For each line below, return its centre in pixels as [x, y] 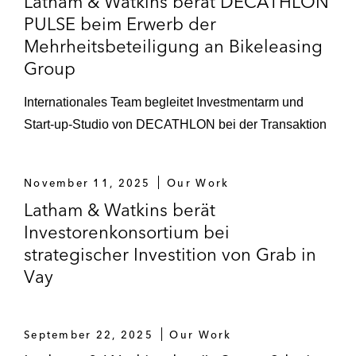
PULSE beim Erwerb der [120, 23]
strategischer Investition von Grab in [170, 254]
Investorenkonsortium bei [127, 232]
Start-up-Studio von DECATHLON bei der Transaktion [175, 124]
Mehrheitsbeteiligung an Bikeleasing [173, 46]
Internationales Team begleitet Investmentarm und [164, 102]
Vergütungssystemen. [124, 11]
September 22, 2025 [89, 334]
